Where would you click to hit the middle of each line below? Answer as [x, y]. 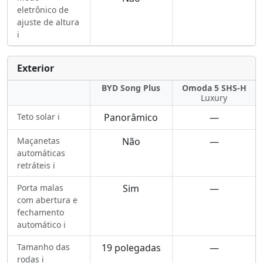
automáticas [41, 153]
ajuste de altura [48, 22]
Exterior [36, 68]
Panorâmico [131, 117]
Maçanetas [38, 141]
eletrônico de [43, 10]
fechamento [41, 212]
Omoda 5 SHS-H [214, 88]
